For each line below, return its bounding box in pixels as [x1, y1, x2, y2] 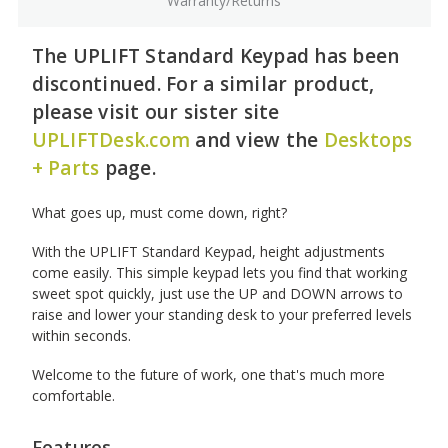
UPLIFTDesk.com [31, 126, 190, 153]
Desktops [323, 126, 413, 153]
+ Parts [31, 154, 100, 181]
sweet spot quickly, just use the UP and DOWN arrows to [31, 283, 403, 303]
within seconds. [31, 325, 131, 345]
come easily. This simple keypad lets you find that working [31, 262, 407, 282]
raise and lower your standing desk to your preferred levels [31, 304, 412, 324]
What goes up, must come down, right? [31, 202, 287, 222]
